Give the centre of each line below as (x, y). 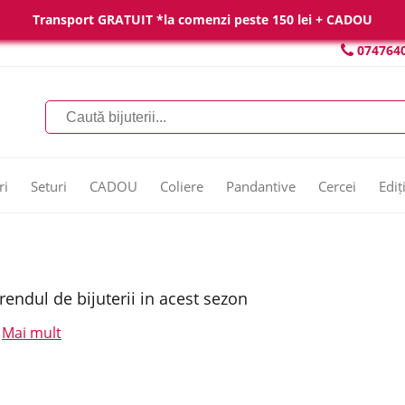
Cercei (337, 186)
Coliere (182, 186)
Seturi (49, 186)
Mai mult (32, 333)
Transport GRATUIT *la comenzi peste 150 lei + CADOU (202, 19)
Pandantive (261, 186)
